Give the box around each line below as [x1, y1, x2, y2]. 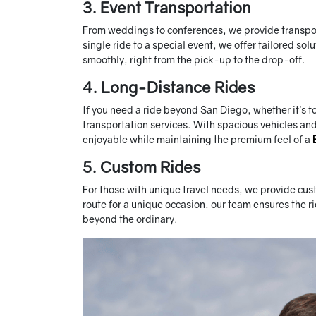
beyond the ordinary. [83, 213, 178, 226]
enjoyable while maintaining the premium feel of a [83, 133, 312, 146]
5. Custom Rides [83, 157, 200, 177]
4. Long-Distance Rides [83, 78, 255, 97]
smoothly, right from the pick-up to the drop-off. [83, 54, 305, 66]
